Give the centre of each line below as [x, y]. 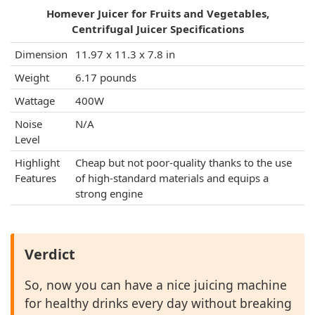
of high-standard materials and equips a [172, 178]
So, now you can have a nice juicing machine [156, 285]
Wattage [35, 101]
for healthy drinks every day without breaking [158, 303]
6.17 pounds [106, 78]
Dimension [41, 54]
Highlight [37, 163]
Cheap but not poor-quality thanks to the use [184, 163]
